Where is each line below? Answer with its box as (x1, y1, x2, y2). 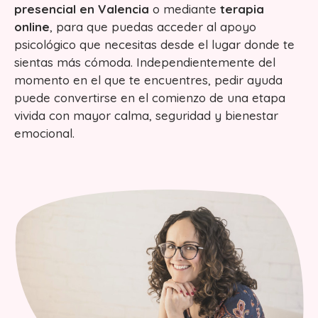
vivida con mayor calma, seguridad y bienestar (14, 108, 278, 123)
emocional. (14, 126, 75, 141)
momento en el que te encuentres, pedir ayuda (14, 72, 283, 87)
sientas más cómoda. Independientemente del (14, 55, 275, 70)
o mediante (149, 1, 220, 16)
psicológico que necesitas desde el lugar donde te (14, 37, 295, 52)
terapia (220, 1, 264, 16)
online (14, 19, 50, 34)
